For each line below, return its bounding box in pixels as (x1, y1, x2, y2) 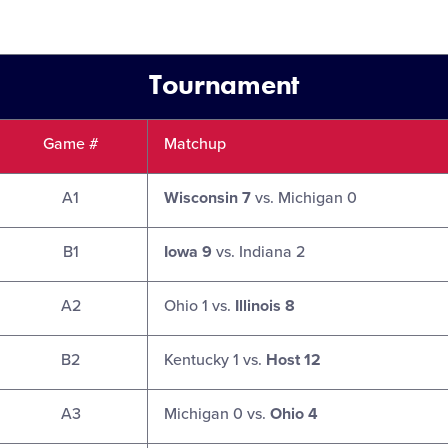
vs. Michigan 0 (251, 188, 357, 209)
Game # (42, 134, 99, 155)
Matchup (164, 134, 226, 155)
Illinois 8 (231, 296, 295, 317)
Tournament (148, 67, 300, 103)
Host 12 (266, 350, 321, 371)
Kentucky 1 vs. (164, 350, 266, 371)
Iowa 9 (164, 242, 212, 263)
